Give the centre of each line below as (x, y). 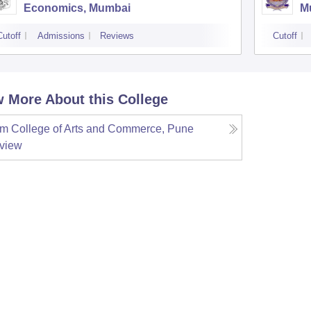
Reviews (117, 36)
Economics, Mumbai (77, 8)
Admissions (61, 36)
